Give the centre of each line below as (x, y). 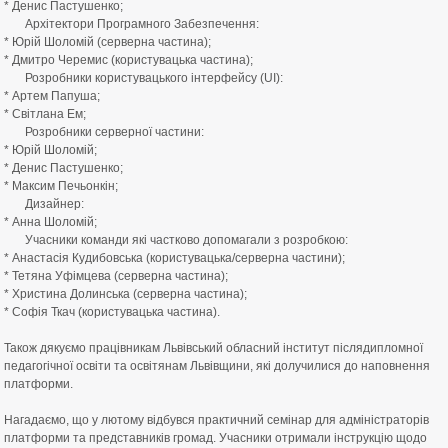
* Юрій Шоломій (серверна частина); (107, 42)
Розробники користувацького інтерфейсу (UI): (143, 78)
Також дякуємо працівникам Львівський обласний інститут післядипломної (213, 348)
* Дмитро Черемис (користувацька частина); (128, 60)
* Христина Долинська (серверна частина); (125, 294)
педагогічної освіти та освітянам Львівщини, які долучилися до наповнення (217, 366)
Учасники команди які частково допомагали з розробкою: (176, 240)
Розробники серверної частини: (104, 132)
